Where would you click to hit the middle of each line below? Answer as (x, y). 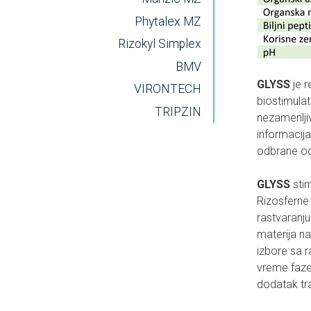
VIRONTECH (167, 89)
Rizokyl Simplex (159, 44)
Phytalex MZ (168, 21)
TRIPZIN (178, 111)
